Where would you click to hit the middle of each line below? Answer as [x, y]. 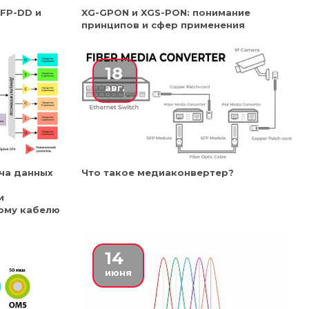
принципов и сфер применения [163, 25]
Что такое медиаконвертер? [158, 172]
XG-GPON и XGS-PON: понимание [166, 12]
